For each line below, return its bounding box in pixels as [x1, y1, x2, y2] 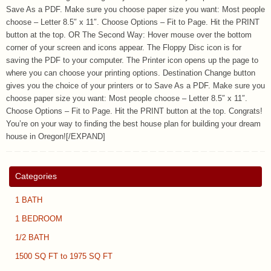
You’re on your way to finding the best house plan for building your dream [6, 119, 261, 128]
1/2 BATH [15, 233, 49, 243]
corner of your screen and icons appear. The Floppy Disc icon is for [6, 43, 241, 52]
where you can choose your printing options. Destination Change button [6, 68, 255, 77]
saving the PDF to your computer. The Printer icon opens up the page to [6, 56, 258, 65]
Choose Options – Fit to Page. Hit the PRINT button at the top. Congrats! [6, 106, 263, 116]
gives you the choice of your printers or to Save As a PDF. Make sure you [6, 81, 265, 90]
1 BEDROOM [15, 215, 62, 224]
